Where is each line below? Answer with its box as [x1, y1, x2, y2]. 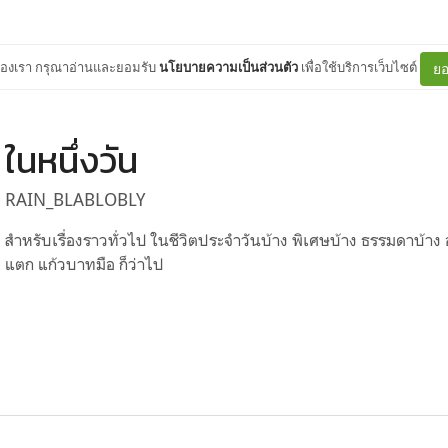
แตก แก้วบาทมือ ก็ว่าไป [4, 254, 164, 274]
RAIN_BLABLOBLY [4, 188, 145, 210]
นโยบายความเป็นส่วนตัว [159, 59, 298, 75]
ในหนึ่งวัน [4, 133, 138, 187]
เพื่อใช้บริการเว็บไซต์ [298, 59, 420, 75]
